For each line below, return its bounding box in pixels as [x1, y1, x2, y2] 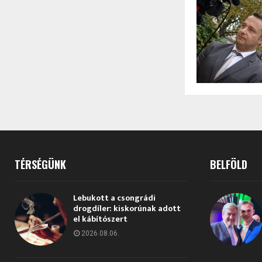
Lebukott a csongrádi [73, 191, 156, 205]
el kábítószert [73, 212, 127, 226]
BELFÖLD [209, 156, 247, 172]
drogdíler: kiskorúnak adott [73, 201, 181, 215]
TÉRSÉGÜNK [15, 156, 66, 172]
